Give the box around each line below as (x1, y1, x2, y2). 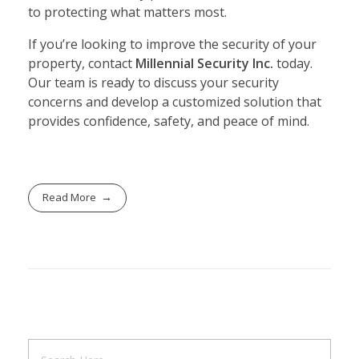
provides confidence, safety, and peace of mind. (28, 111, 309, 130)
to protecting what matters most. (28, 2, 227, 21)
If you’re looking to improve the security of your (28, 34, 317, 53)
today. (273, 54, 313, 72)
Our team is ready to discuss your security (28, 73, 279, 91)
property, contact (28, 54, 135, 72)
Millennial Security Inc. (135, 54, 273, 72)
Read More (42, 190, 97, 205)
